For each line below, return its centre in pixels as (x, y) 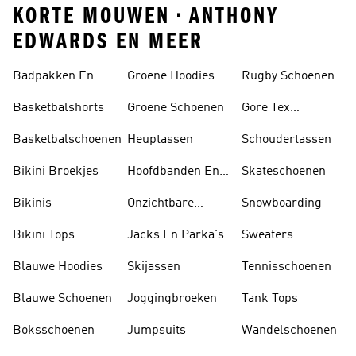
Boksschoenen (54, 331)
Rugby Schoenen (288, 76)
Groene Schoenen (176, 108)
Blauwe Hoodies (58, 267)
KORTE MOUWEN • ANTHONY (146, 16)
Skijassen (154, 267)
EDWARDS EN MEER (108, 41)
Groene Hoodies (171, 76)
